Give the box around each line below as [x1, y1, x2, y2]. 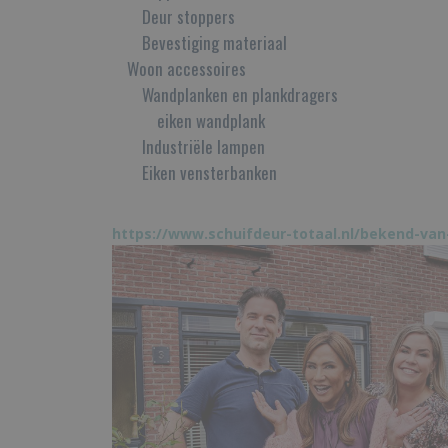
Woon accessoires [127, 56, 246, 81]
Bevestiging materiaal [142, 30, 287, 55]
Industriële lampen [142, 134, 265, 159]
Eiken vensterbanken [142, 160, 277, 185]
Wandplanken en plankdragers [142, 82, 338, 107]
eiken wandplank [157, 108, 265, 133]
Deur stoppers [142, 4, 235, 29]
